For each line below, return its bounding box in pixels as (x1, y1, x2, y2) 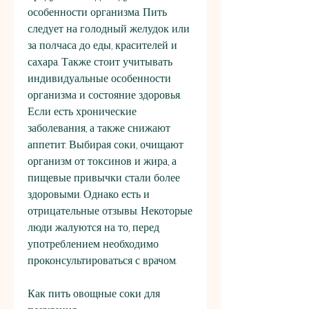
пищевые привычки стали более (28, 170, 180, 186)
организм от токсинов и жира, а (28, 153, 177, 170)
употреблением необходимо (28, 236, 159, 252)
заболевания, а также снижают (28, 120, 170, 137)
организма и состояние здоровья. (28, 87, 181, 103)
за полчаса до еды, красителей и (28, 37, 177, 54)
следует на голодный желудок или (28, 21, 190, 37)
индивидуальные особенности (28, 70, 171, 87)
